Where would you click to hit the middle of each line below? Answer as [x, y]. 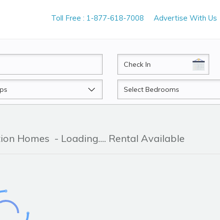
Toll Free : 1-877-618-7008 [97, 18]
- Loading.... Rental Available [118, 138]
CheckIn [131, 60]
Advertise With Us [185, 18]
